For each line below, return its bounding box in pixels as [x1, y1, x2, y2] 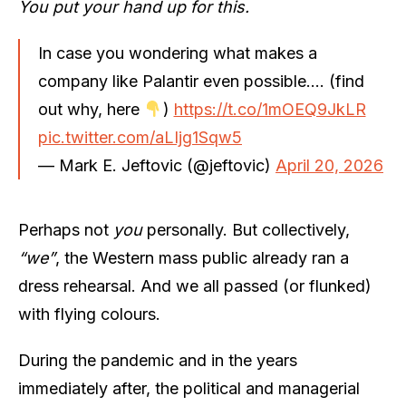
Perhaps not [18, 219, 113, 239]
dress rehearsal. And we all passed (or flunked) [18, 275, 372, 295]
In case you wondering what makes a [38, 43, 317, 63]
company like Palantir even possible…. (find [38, 71, 364, 91]
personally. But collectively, [142, 219, 350, 239]
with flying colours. [18, 304, 160, 324]
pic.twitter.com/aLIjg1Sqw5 [38, 127, 242, 147]
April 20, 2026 [275, 155, 383, 175]
